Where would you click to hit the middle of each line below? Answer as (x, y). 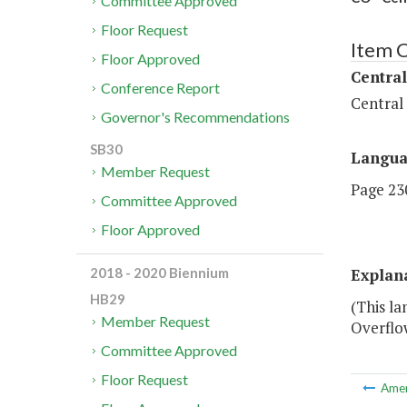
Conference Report (161, 88)
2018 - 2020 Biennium (159, 273)
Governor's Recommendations (196, 117)
